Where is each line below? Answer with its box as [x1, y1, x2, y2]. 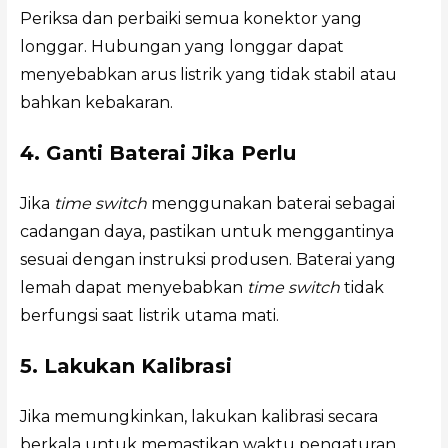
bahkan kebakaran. [19, 93, 173, 113]
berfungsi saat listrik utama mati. [19, 306, 279, 326]
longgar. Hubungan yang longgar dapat [19, 37, 344, 57]
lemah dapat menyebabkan [19, 278, 247, 298]
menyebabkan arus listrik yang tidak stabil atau [19, 65, 397, 85]
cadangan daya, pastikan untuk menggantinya [19, 222, 394, 242]
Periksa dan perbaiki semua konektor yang [19, 9, 362, 29]
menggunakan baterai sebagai [146, 194, 395, 214]
